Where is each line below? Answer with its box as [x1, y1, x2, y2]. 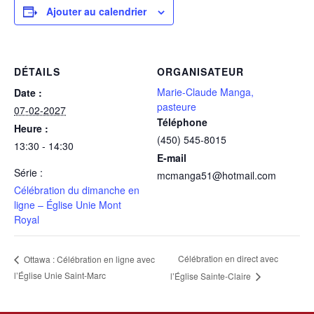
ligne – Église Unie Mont [14, 198, 121, 212]
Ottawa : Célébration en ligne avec [22, 252, 155, 265]
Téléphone [157, 115, 207, 129]
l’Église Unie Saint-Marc [14, 269, 106, 282]
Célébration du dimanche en [14, 183, 139, 197]
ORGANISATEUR [157, 64, 244, 78]
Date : [14, 86, 42, 100]
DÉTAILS [14, 64, 60, 78]
